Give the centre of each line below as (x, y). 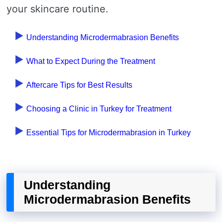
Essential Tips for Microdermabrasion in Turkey (109, 133)
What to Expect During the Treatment (91, 61)
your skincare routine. (57, 9)
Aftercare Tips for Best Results (79, 85)
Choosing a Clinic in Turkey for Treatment (99, 109)
